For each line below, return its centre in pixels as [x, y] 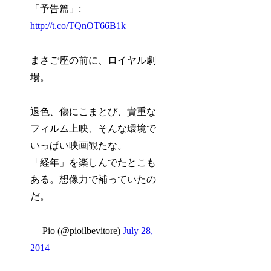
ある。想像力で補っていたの [93, 179]
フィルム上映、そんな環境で [93, 128]
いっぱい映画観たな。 [79, 145]
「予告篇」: [56, 9]
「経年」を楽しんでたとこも [93, 162]
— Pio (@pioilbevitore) [77, 230]
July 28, [138, 230]
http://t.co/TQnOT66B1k [78, 26]
